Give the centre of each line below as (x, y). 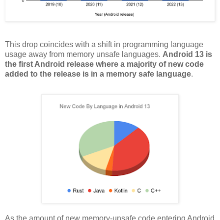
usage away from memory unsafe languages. (84, 54)
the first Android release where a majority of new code (104, 64)
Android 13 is (187, 54)
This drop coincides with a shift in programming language (104, 44)
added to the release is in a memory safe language (98, 74)
